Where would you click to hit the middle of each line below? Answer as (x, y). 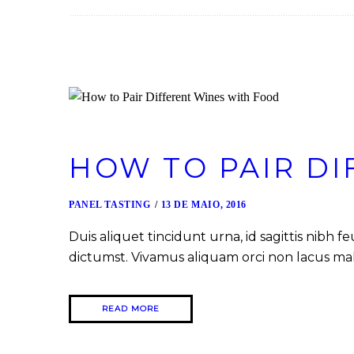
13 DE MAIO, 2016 (204, 204)
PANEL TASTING (110, 204)
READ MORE (131, 308)
